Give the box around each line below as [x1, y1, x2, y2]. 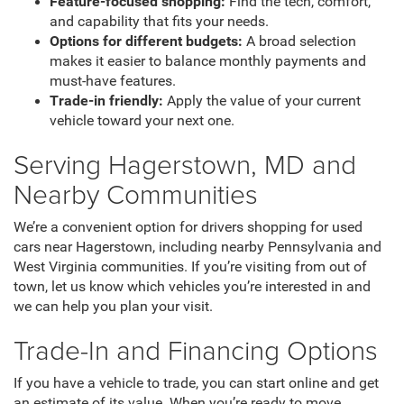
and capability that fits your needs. [50, 14, 269, 31]
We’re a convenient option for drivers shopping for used [14, 219, 363, 236]
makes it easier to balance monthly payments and [50, 53, 366, 70]
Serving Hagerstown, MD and [14, 145, 356, 183]
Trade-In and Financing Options [14, 331, 378, 369]
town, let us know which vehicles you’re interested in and [14, 279, 371, 296]
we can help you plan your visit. [14, 298, 213, 316]
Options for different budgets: [50, 33, 243, 50]
